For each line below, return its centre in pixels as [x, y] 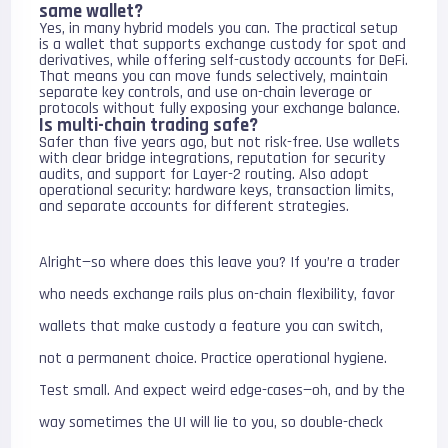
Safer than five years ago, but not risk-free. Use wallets [220, 142]
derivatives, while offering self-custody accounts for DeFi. [224, 60]
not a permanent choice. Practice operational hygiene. [213, 358]
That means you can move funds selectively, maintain [214, 76]
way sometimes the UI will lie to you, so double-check [211, 422]
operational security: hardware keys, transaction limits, [217, 190]
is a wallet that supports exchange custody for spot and [223, 44]
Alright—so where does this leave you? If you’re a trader [220, 262]
